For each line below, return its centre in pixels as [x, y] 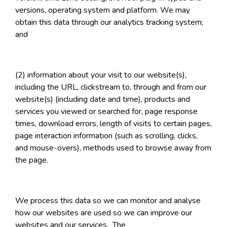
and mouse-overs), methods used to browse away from [113, 148]
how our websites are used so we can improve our [104, 213]
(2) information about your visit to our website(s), [101, 75]
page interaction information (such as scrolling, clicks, [106, 136]
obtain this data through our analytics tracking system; [109, 23]
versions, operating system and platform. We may [103, 10]
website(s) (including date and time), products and [103, 100]
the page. [32, 160]
